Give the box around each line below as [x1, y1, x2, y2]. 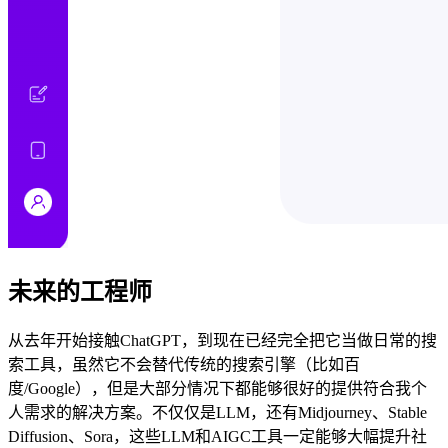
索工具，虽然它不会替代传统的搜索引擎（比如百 [8, 356, 360, 374]
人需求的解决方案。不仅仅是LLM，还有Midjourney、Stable [8, 404, 427, 422]
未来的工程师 [8, 279, 152, 306]
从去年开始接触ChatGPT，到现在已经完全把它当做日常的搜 [8, 332, 437, 350]
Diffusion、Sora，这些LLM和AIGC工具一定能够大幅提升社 [8, 428, 427, 446]
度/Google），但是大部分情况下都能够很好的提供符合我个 [8, 380, 427, 398]
